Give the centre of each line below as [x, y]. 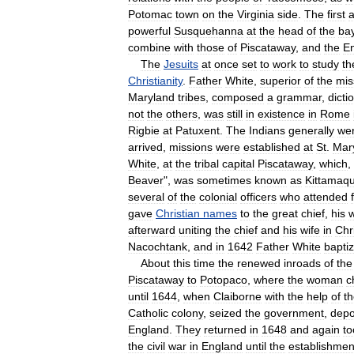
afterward [152, 230]
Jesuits [181, 64]
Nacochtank [158, 246]
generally [311, 130]
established [272, 147]
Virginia [256, 14]
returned [225, 329]
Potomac [150, 14]
